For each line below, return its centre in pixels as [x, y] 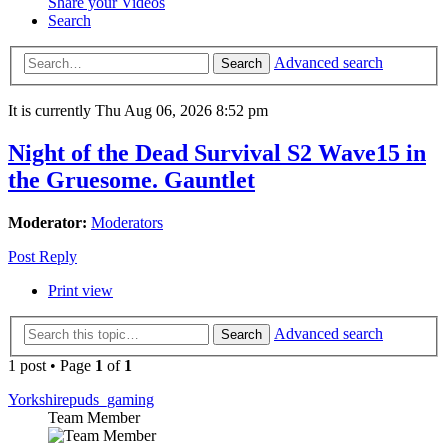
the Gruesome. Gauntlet [131, 180]
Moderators [127, 223]
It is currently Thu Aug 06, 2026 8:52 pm [138, 111]
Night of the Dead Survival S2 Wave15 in [217, 153]
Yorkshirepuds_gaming [81, 399]
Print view [80, 291]
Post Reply [42, 257]
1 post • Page [51, 365]
